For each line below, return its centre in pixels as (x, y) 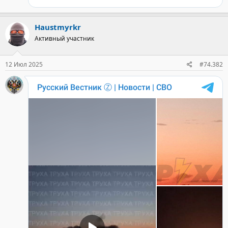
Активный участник (64, 38)
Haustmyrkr (58, 27)
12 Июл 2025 (24, 64)
